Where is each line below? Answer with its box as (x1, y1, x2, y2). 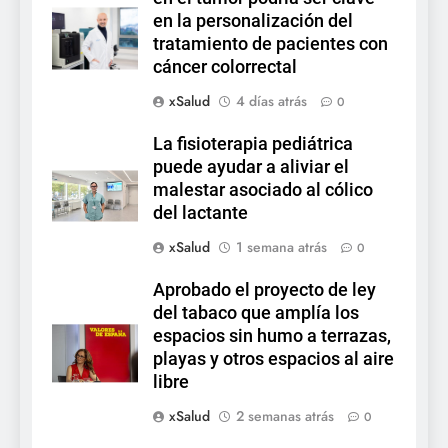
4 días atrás (236, 91, 307, 111)
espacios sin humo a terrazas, (153, 326, 391, 346)
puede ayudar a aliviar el (153, 157, 349, 177)
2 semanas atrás (236, 406, 334, 426)
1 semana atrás (236, 237, 327, 257)
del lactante (153, 203, 248, 223)
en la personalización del (153, 11, 353, 31)
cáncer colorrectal (153, 57, 297, 77)
